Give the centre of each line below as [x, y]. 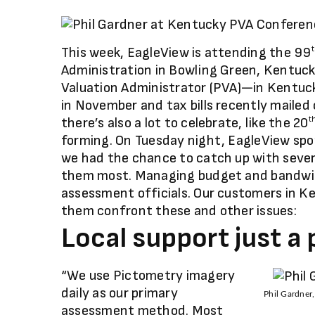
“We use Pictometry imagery [148, 276]
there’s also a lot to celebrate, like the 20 [185, 123]
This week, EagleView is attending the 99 [186, 53]
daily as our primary [120, 293]
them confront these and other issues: [179, 211]
